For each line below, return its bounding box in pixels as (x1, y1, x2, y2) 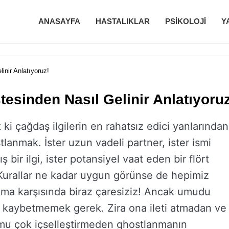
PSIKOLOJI (165, 17, 206, 26)
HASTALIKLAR (96, 17, 150, 26)
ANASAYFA (38, 17, 80, 26)
